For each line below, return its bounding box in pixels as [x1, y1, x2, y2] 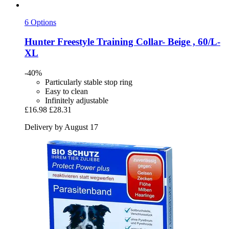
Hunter [25, 36, 55, 48]
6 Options [25, 17, 56, 27]
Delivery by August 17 [25, 122, 98, 131]
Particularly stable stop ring [45, 77, 132, 86]
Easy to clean [45, 86, 88, 96]
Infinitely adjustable [45, 96, 108, 105]
